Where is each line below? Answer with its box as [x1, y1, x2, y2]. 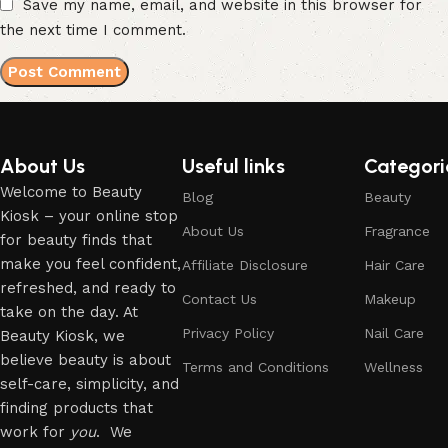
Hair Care [364, 256, 426, 273]
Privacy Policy [182, 324, 275, 341]
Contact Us [182, 290, 258, 307]
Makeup [364, 290, 417, 307]
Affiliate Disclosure [182, 256, 309, 273]
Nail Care [364, 324, 425, 341]
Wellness [364, 358, 424, 375]
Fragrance [364, 222, 431, 239]
